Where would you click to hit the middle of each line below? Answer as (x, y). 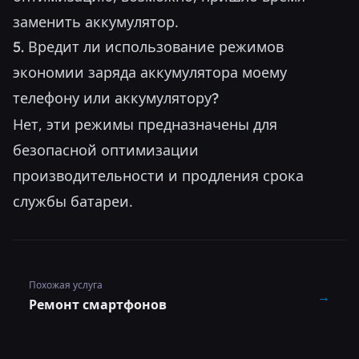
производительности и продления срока (158, 175)
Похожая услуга (66, 285)
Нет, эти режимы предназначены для (145, 124)
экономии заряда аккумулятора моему (150, 73)
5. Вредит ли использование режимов (148, 47)
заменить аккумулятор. (96, 22)
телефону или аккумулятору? (116, 98)
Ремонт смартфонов (98, 305)
